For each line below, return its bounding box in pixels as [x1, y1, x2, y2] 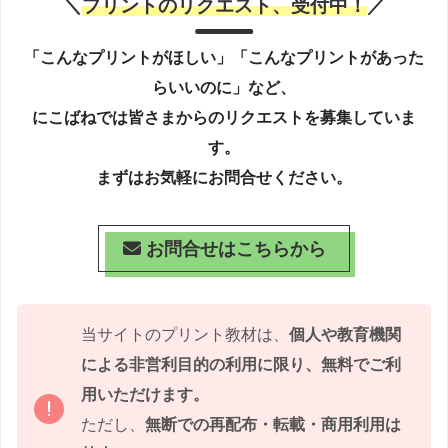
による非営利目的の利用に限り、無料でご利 [81, 355, 401, 373]
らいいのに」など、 [152, 79, 296, 97]
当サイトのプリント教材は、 [81, 325, 289, 343]
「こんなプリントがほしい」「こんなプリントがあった [24, 49, 424, 67]
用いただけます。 [81, 385, 209, 403]
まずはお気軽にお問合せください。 [96, 169, 352, 187]
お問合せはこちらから [145, 238, 326, 259]
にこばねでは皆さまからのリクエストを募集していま [32, 109, 416, 127]
